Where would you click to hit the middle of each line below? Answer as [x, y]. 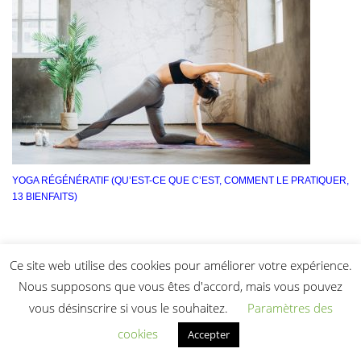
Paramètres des [290, 308]
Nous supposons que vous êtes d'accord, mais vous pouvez [180, 286]
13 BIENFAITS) [45, 197]
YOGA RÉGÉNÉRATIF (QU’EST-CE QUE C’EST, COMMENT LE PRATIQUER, [180, 181]
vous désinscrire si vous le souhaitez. [130, 308]
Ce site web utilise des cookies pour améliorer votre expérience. [180, 265]
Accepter [209, 334]
